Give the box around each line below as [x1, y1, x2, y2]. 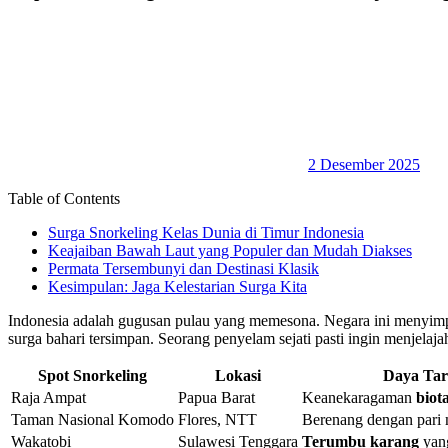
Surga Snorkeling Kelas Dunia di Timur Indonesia [48, 224, 364, 242]
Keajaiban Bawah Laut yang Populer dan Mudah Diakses [48, 242, 412, 260]
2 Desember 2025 [308, 156, 420, 174]
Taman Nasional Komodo [11, 411, 174, 429]
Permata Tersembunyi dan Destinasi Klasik [48, 260, 319, 278]
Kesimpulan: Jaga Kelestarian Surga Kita [48, 278, 307, 296]
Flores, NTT [178, 411, 257, 429]
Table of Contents [8, 190, 120, 208]
